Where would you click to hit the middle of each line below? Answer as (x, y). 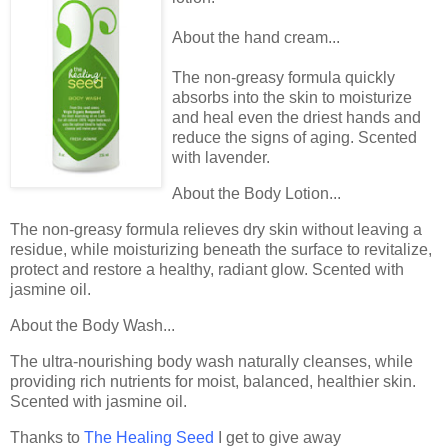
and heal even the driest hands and (296, 118)
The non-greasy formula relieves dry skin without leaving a (216, 230)
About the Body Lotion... (256, 194)
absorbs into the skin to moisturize (292, 98)
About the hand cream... (256, 38)
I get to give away (277, 437)
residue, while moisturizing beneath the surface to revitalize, (221, 250)
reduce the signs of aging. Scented (294, 138)
